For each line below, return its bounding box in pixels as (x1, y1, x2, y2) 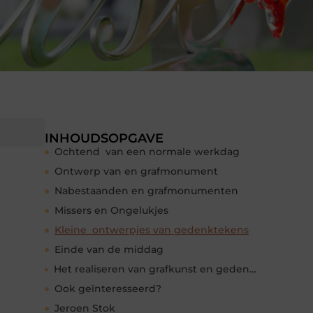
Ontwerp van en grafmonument (54, 165, 218, 178)
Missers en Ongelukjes (54, 204, 168, 217)
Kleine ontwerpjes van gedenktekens (54, 224, 249, 237)
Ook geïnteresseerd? (54, 282, 161, 296)
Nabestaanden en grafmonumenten (54, 184, 238, 198)
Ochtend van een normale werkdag (54, 145, 240, 159)
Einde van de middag (54, 243, 163, 256)
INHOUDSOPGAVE (45, 131, 163, 147)
